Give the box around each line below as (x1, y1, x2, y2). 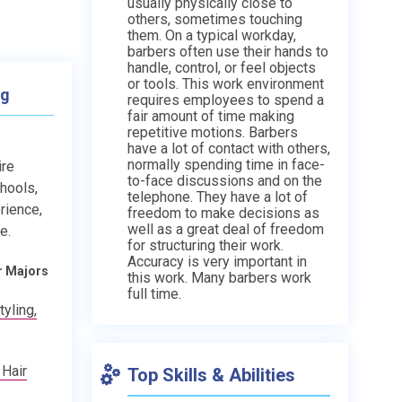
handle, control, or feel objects (127, 58, 316, 76)
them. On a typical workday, (127, 26, 296, 44)
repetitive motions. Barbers (127, 123, 298, 141)
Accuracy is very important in (127, 252, 307, 270)
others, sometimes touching (127, 10, 302, 28)
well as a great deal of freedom (127, 220, 324, 238)
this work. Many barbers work (127, 268, 311, 286)
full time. (127, 284, 181, 302)
